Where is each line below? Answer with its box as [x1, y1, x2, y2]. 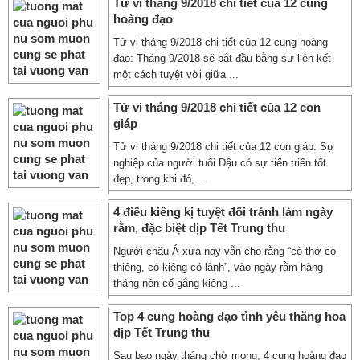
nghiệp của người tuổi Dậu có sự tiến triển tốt [113, 157, 326, 169]
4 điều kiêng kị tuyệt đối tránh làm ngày [113, 205, 333, 219]
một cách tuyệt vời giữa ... [113, 68, 239, 80]
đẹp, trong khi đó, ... [113, 173, 207, 185]
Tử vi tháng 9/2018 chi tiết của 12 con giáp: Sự [113, 141, 334, 153]
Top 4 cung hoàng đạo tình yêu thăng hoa [113, 309, 346, 323]
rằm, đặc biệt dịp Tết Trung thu [113, 221, 285, 235]
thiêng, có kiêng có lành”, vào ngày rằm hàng [113, 261, 323, 273]
